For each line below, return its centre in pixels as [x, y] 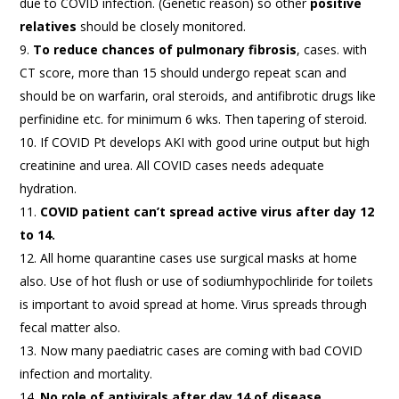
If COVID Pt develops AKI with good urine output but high [205, 142]
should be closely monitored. [163, 26]
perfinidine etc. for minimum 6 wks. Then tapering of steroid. [194, 118]
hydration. [49, 188]
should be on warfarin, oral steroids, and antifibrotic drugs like [198, 95]
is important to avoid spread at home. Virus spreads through [194, 304]
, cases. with [332, 49]
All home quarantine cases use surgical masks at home [199, 257]
